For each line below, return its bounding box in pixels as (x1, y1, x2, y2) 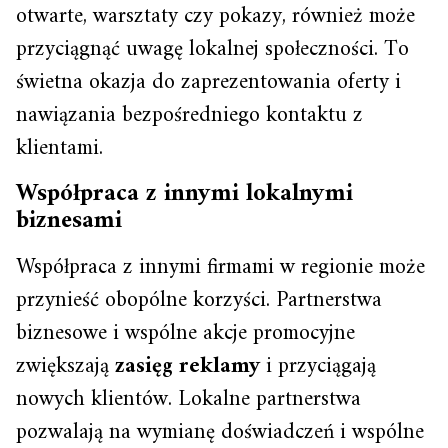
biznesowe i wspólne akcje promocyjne (16, 313, 355, 353)
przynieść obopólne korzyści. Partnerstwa (16, 280, 382, 320)
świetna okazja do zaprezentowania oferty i (16, 62, 401, 102)
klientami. (16, 128, 103, 168)
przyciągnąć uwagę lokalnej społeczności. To (16, 29, 409, 69)
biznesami (16, 199, 122, 242)
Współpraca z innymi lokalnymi (16, 172, 353, 215)
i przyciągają (260, 346, 376, 386)
